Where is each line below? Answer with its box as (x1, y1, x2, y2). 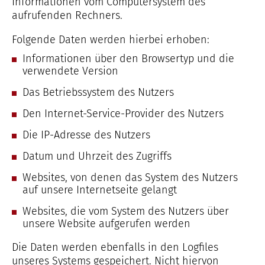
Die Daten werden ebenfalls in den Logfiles (12, 241, 218, 254)
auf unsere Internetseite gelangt (22, 183, 177, 196)
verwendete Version (22, 64, 118, 77)
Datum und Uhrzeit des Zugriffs (22, 150, 172, 163)
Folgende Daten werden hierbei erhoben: (12, 33, 209, 46)
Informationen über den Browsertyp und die (22, 52, 234, 65)
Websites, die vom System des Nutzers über (22, 205, 229, 218)
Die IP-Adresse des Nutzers (22, 128, 150, 141)
